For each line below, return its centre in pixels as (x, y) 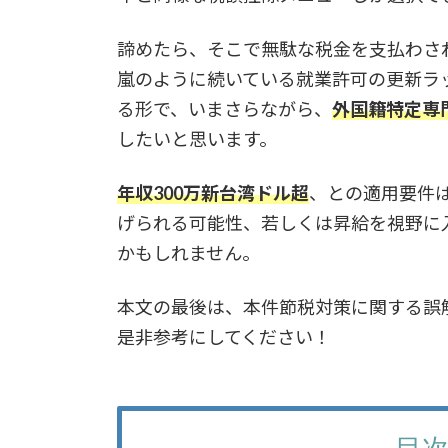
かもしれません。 (188, 253)
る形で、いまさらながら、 (224, 109)
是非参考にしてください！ (224, 337)
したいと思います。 (197, 139)
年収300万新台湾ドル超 (213, 193)
